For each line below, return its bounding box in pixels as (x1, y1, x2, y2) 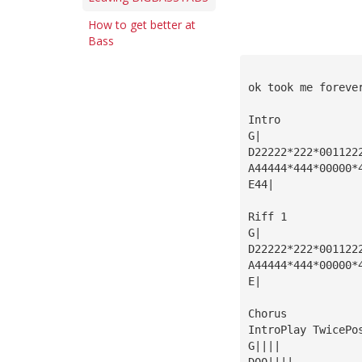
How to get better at (88, 17, 196, 32)
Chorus (247, 306, 287, 320)
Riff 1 (247, 209, 287, 223)
